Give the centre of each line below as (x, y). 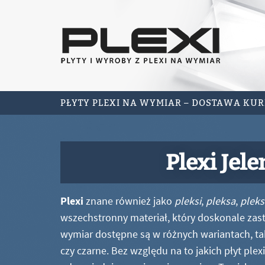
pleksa (221, 201)
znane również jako (129, 201)
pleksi (188, 201)
